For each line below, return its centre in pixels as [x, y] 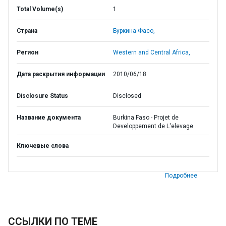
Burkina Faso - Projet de [146, 118]
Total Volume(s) [40, 9]
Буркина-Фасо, [134, 31]
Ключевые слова [43, 146]
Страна [27, 31]
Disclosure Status [42, 96]
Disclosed [127, 96]
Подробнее [181, 176]
